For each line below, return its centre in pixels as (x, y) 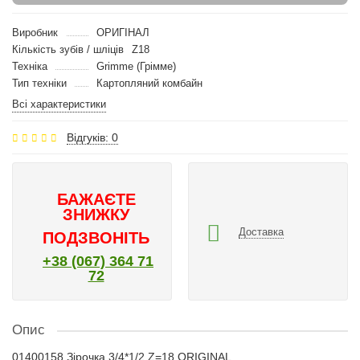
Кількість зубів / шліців (68, 49)
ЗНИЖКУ (96, 215)
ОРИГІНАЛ (123, 33)
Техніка (30, 66)
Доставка (261, 231)
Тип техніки (39, 83)
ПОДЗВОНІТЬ (96, 238)
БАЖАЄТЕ (96, 199)
